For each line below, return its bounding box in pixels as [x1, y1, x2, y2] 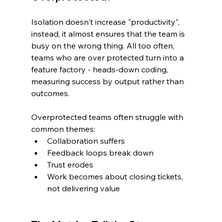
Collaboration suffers [47, 135, 125, 146]
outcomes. [31, 88, 69, 98]
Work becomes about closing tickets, [47, 171, 185, 181]
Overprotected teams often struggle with [31, 111, 185, 122]
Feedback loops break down [47, 147, 154, 158]
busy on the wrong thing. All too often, [31, 40, 176, 51]
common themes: [31, 123, 95, 134]
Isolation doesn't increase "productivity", [31, 16, 181, 27]
